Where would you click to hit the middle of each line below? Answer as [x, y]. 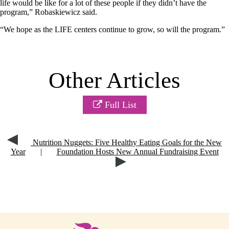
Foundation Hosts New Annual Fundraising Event [138, 152]
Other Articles [114, 81]
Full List [119, 105]
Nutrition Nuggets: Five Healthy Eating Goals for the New [126, 143]
